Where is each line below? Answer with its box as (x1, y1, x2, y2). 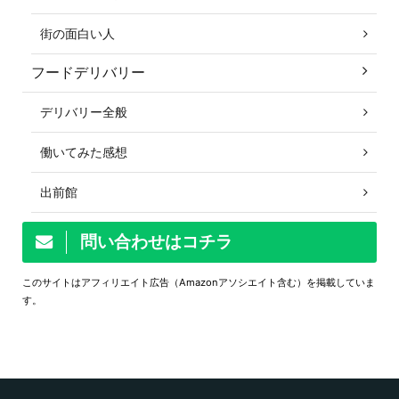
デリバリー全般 (40, 104, 127, 119)
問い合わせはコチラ (80, 231, 232, 252)
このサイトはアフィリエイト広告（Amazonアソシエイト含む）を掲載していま (22, 276, 375, 289)
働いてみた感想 (40, 144, 127, 159)
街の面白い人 (40, 26, 115, 41)
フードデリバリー (31, 63, 145, 81)
